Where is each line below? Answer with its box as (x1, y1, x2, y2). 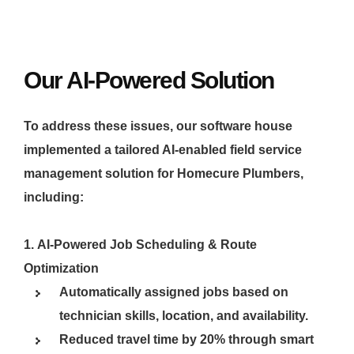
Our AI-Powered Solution (24, 67, 274, 94)
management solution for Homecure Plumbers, (24, 167, 303, 181)
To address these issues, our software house (24, 119, 292, 134)
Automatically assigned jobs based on (59, 285, 288, 299)
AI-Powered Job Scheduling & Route (37, 238, 257, 252)
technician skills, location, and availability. (59, 309, 308, 323)
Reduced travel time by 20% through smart (59, 333, 314, 347)
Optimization (24, 262, 99, 276)
